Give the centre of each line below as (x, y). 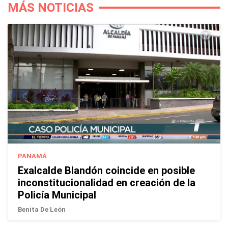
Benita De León (42, 210)
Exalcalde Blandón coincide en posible (106, 171)
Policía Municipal (57, 195)
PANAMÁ (32, 156)
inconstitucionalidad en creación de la (107, 183)
